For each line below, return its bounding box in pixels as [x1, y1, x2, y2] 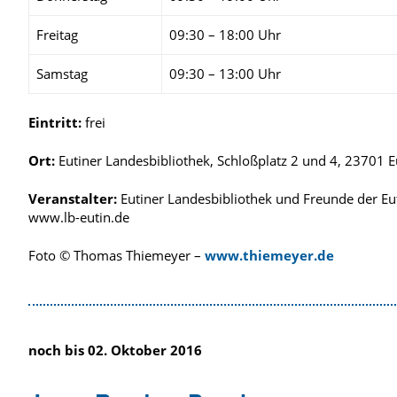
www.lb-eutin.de [28, 207, 129, 226]
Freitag [36, 25, 78, 43]
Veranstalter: [28, 189, 117, 207]
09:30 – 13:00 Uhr [169, 64, 281, 82]
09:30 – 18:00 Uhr [169, 25, 281, 43]
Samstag [36, 64, 88, 82]
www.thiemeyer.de [205, 245, 334, 264]
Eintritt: [28, 113, 82, 131]
